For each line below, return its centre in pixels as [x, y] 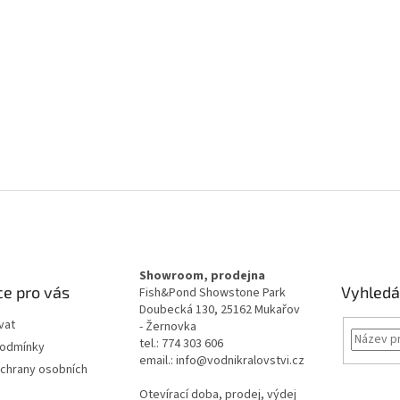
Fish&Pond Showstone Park [212, 293]
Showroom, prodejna [202, 276]
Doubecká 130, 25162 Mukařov [219, 310]
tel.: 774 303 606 [181, 344]
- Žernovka [167, 327]
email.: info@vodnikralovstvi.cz [221, 361]
